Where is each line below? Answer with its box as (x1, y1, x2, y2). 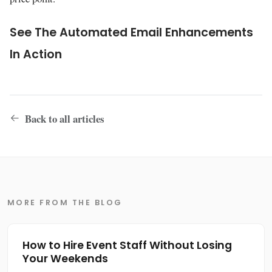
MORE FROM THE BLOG (7, 197, 123, 208)
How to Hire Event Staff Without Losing (22, 238, 232, 253)
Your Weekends (22, 251, 108, 266)
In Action (10, 46, 62, 63)
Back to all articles (22, 111, 104, 126)
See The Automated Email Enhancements (10, 24, 253, 41)
